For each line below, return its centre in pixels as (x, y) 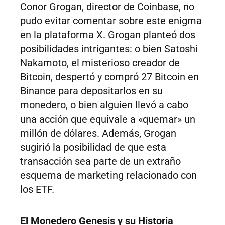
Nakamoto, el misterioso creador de (100, 63)
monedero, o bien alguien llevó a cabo (104, 105)
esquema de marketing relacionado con (108, 176)
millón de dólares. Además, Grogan (98, 133)
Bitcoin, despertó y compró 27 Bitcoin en (109, 77)
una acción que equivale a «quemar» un (108, 119)
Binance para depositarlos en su (91, 91)
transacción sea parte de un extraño (100, 161)
